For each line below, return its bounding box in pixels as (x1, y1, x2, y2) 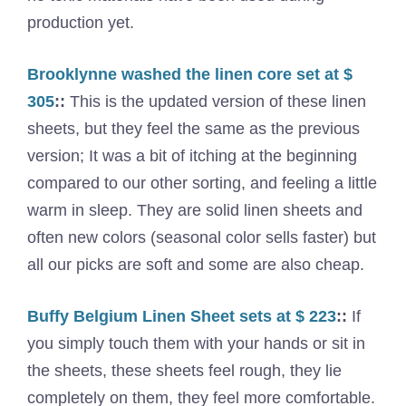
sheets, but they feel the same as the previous (27, 120, 360, 138)
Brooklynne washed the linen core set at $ (27, 65, 353, 83)
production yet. (27, 14, 134, 32)
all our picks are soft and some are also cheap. (27, 256, 364, 274)
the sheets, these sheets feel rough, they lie (27, 362, 342, 380)
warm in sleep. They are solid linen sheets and (27, 201, 362, 219)
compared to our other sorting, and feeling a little (27, 174, 377, 192)
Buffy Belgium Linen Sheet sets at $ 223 (27, 307, 336, 325)
